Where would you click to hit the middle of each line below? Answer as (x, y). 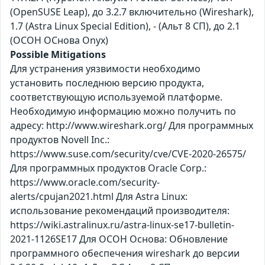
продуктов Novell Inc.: (60, 140)
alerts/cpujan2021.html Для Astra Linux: (99, 197)
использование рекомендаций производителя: (120, 211)
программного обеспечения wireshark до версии (125, 253)
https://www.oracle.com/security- (85, 182)
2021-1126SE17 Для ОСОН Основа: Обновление (119, 239)
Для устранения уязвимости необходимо (105, 69)
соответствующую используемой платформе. (116, 97)
